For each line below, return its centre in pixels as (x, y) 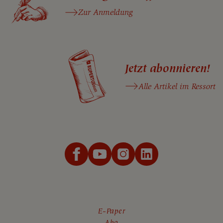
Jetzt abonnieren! (167, 68)
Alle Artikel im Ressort (177, 86)
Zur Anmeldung (106, 12)
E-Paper (111, 212)
